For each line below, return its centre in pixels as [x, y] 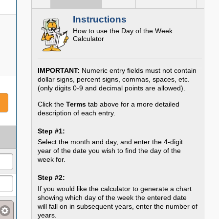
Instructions [100, 19]
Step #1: [52, 131]
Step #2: [52, 178]
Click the [52, 104]
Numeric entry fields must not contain [138, 71]
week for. [52, 160]
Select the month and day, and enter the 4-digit [110, 142]
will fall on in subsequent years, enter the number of [118, 206]
